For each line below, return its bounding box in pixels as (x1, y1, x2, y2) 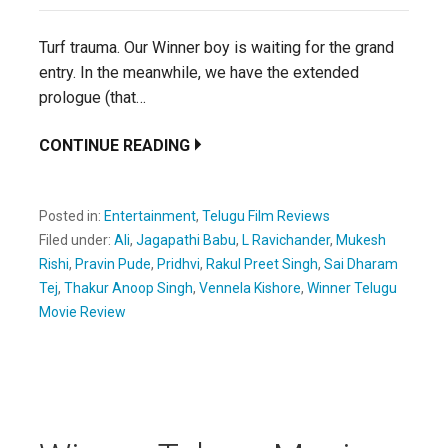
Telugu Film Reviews (202, 207, 330, 224)
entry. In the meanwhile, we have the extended (39, 62, 359, 82)
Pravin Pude (75, 255, 151, 272)
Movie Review (39, 303, 126, 320)
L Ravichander (242, 231, 330, 248)
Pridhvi (157, 255, 200, 272)
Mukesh (336, 231, 386, 248)
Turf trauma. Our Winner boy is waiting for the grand (39, 37, 394, 57)
